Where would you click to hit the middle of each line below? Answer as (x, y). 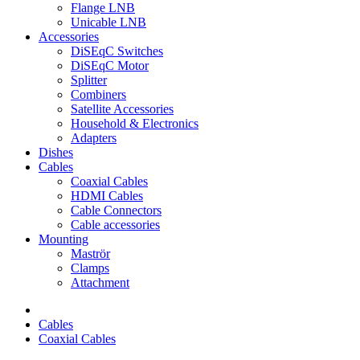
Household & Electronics (135, 123)
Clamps (90, 268)
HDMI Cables (107, 196)
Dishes (56, 152)
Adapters (94, 138)
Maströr (90, 254)
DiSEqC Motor (110, 65)
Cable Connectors (116, 210)
